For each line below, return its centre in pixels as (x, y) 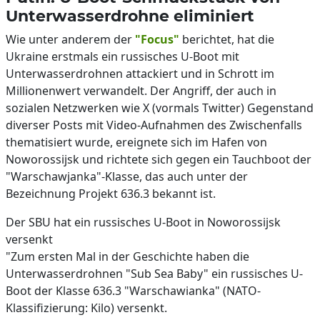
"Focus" (157, 39)
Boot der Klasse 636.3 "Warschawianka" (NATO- (133, 291)
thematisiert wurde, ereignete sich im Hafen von (136, 142)
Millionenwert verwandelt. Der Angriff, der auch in (141, 91)
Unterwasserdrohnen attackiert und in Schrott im (140, 74)
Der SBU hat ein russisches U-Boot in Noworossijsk (143, 222)
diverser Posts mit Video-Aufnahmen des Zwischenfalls (154, 125)
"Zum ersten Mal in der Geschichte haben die (127, 256)
